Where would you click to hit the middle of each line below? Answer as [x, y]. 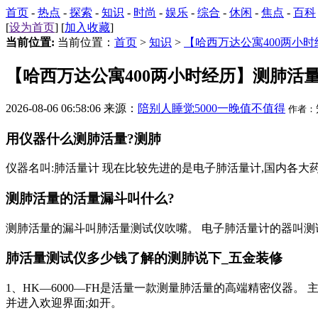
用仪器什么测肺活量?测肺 [83, 138]
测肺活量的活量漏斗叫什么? [90, 198]
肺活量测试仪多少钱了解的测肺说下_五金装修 [144, 258]
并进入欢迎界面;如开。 [64, 303]
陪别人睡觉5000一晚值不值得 [212, 108]
